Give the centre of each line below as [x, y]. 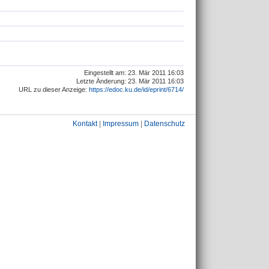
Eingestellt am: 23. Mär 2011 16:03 [134, 72]
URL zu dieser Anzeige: [54, 89]
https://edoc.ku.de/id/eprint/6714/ [136, 89]
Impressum [121, 124]
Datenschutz [165, 124]
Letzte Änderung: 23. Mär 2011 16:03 [130, 81]
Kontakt [85, 124]
